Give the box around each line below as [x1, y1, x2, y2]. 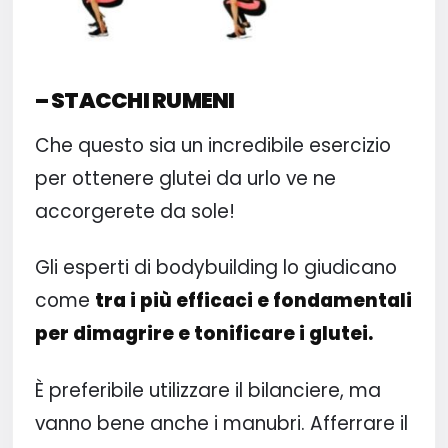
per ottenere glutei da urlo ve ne [34, 165, 336, 193]
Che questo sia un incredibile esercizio [34, 132, 391, 160]
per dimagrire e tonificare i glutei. [34, 320, 373, 348]
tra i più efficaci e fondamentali [94, 287, 412, 315]
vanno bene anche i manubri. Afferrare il [34, 409, 408, 437]
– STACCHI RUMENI [34, 85, 235, 117]
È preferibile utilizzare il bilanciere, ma [34, 376, 381, 404]
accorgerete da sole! [34, 198, 235, 226]
